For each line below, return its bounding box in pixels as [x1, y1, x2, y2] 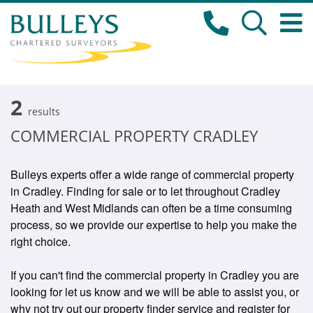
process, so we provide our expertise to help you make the [10, 217, 297, 233]
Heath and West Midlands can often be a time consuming [10, 200, 292, 216]
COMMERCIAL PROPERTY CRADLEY [10, 125, 258, 146]
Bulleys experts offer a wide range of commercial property [10, 166, 294, 182]
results [28, 105, 60, 118]
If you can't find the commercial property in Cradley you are [10, 267, 299, 283]
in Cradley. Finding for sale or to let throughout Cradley [10, 183, 280, 199]
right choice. [10, 233, 71, 249]
